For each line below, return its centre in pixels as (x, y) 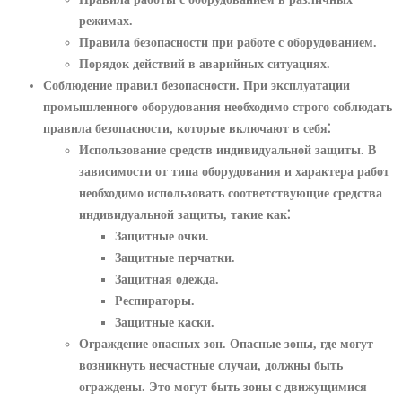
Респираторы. (155, 300)
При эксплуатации (295, 85)
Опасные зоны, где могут (300, 343)
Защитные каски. (165, 322)
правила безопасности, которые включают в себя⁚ (187, 128)
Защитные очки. (162, 236)
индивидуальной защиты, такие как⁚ (184, 214)
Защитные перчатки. (175, 257)
